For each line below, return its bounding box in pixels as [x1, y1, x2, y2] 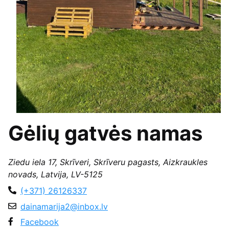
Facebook [20, 217, 59, 227]
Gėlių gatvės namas [8, 121, 202, 146]
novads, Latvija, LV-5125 [8, 169, 103, 180]
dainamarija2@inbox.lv [20, 201, 108, 212]
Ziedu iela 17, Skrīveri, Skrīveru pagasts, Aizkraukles [8, 157, 208, 168]
